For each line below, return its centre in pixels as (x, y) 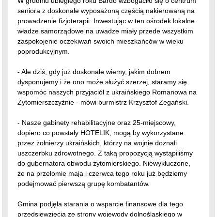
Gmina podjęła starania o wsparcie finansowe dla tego (101, 179)
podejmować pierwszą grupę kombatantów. (84, 159)
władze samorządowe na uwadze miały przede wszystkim (106, 6)
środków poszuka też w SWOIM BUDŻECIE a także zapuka (108, 209)
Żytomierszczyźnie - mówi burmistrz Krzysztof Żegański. (103, 77)
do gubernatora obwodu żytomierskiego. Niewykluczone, (104, 138)
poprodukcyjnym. (44, 26)
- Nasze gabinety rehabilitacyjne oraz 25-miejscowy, (97, 98)
